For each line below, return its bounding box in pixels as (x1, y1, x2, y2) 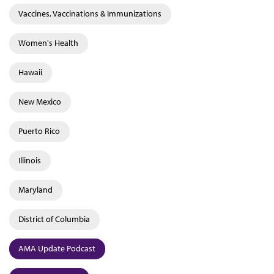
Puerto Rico (18, 125, 60, 136)
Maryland (18, 184, 53, 195)
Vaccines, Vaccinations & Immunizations (18, 8, 161, 19)
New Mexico (18, 96, 61, 107)
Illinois (18, 155, 41, 166)
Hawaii (18, 67, 42, 78)
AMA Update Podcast (18, 243, 95, 254)
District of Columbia (18, 213, 90, 224)
